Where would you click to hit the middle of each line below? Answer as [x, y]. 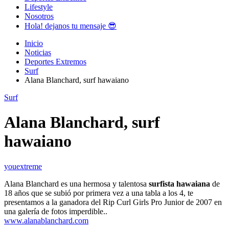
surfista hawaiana [179, 184]
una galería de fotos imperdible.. [56, 211]
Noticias [38, 52]
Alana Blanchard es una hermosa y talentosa [76, 184]
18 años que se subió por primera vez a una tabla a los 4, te [99, 193]
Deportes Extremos [55, 62]
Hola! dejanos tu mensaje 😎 [71, 26]
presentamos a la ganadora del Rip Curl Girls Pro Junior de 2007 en [113, 202]
